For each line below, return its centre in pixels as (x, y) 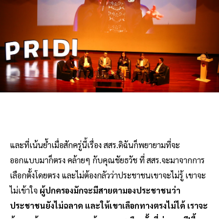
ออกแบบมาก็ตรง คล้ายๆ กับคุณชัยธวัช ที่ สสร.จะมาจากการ (107, 160)
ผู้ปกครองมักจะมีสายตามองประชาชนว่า (110, 190)
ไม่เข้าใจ (25, 190)
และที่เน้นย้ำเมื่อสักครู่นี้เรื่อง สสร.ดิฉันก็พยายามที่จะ (95, 144)
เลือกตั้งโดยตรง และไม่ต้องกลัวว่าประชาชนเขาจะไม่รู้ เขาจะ (108, 175)
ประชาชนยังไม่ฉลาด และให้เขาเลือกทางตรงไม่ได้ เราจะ (109, 205)
